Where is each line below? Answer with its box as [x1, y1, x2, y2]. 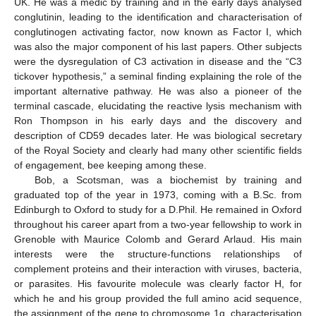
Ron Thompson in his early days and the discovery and [14, 115, 302, 127]
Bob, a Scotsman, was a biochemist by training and [34, 174, 302, 186]
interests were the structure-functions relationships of [14, 248, 302, 260]
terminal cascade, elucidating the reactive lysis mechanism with [14, 100, 302, 112]
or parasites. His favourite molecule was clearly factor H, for [14, 278, 302, 290]
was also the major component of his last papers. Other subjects [14, 41, 302, 53]
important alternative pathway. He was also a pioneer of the [14, 85, 302, 97]
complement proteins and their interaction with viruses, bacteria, [14, 263, 302, 275]
